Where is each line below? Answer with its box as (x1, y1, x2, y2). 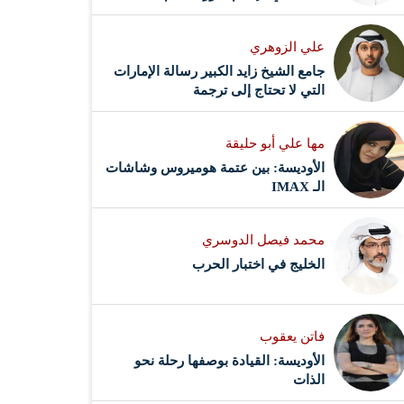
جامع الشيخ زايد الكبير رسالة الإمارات (114, 63, 326, 78)
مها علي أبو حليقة (225, 135, 326, 151)
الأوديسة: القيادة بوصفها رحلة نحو (134, 353, 326, 368)
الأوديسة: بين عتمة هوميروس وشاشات (106, 160, 326, 175)
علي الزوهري (250, 39, 326, 54)
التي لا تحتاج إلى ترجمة (193, 82, 326, 97)
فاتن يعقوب (260, 328, 326, 344)
